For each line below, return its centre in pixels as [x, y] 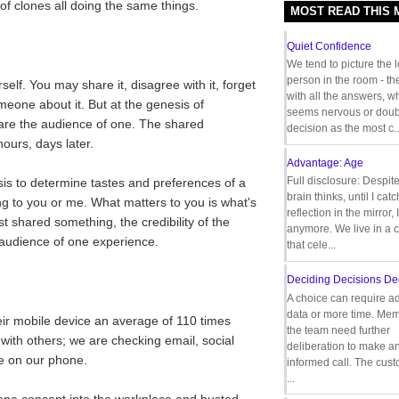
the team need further [338, 330]
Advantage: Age [325, 163]
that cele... [311, 245]
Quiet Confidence [329, 46]
